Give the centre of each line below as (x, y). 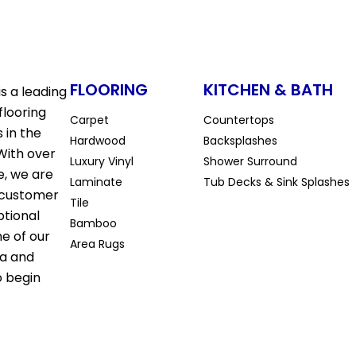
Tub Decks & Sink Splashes (276, 182)
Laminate (96, 182)
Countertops (238, 120)
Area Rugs (97, 244)
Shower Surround (250, 162)
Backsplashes (240, 141)
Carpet (89, 120)
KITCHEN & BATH (268, 90)
